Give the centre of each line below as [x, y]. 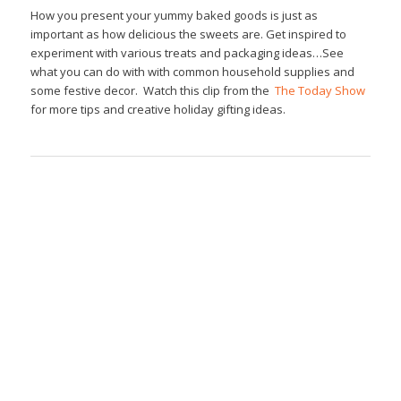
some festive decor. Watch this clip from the [152, 90]
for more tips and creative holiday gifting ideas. [158, 109]
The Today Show [320, 90]
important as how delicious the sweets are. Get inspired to [188, 34]
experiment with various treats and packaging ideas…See [187, 52]
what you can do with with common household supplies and [192, 71]
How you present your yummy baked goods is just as [174, 15]
